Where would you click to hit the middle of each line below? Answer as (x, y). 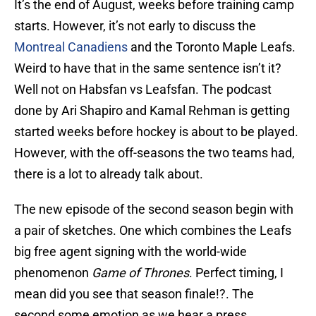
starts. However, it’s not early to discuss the (135, 26)
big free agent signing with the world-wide (130, 252)
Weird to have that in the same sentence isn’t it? (148, 68)
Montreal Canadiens (71, 47)
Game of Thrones (140, 273)
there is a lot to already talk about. (109, 174)
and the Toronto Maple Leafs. (212, 47)
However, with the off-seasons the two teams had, (154, 153)
